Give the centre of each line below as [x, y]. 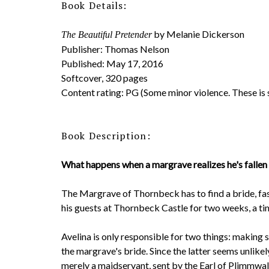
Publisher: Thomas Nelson [115, 49]
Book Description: [106, 136]
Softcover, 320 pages [104, 78]
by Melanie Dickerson [198, 34]
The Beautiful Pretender [107, 35]
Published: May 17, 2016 [112, 63]
